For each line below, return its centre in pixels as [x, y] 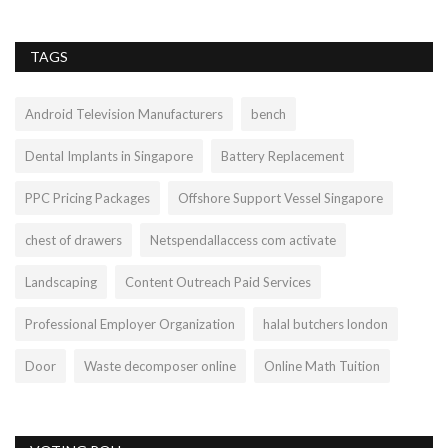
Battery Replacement [282, 156]
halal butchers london [325, 324]
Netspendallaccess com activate [243, 240]
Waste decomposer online [160, 366]
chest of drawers [73, 240]
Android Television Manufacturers [124, 114]
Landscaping [61, 282]
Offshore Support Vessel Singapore [280, 198]
